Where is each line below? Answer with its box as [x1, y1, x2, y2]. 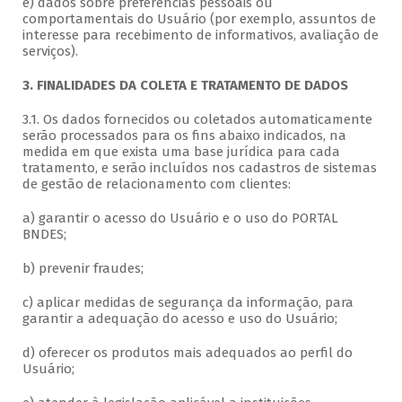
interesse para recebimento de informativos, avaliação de [22, 27, 379, 44]
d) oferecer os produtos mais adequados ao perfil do [22, 345, 353, 362]
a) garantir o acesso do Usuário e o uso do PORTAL [22, 210, 338, 227]
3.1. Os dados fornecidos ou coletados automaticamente [22, 111, 372, 128]
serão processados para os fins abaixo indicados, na [22, 127, 346, 144]
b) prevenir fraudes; [22, 260, 144, 277]
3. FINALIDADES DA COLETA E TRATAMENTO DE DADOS [22, 77, 348, 94]
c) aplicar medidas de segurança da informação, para [22, 294, 354, 311]
